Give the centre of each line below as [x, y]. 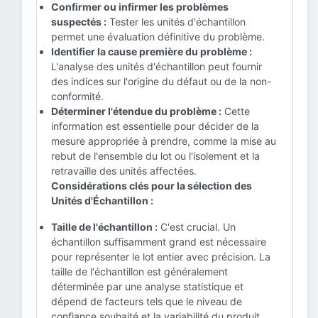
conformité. [77, 96]
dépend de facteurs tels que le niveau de [147, 301]
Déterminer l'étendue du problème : [136, 111]
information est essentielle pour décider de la [155, 126]
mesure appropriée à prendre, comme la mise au [164, 141]
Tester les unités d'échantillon [176, 22]
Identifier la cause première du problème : [152, 51]
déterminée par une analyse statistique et [147, 286]
